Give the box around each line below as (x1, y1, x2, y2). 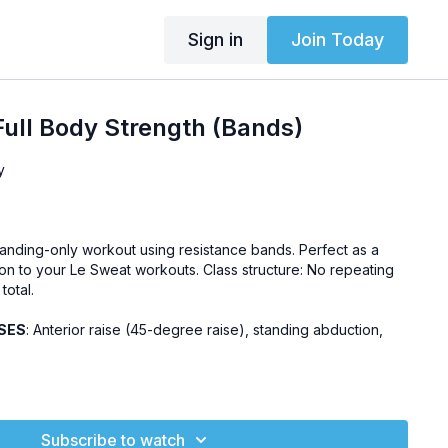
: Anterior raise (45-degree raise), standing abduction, (26, 321, 384, 338)
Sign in (187, 28, 243, 50)
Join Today (290, 28, 384, 50)
